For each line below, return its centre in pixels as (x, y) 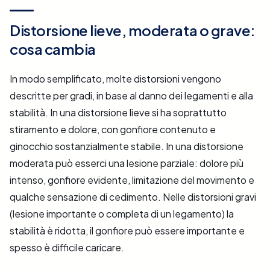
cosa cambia (53, 49)
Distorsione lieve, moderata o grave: (133, 30)
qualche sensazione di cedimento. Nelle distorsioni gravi (133, 197)
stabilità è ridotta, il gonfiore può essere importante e (127, 231)
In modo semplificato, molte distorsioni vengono (115, 79)
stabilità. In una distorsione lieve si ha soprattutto (118, 113)
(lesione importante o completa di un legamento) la (122, 214)
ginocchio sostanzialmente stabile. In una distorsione (127, 146)
